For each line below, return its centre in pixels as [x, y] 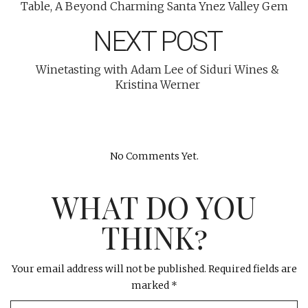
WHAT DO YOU [154, 206]
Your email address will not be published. [109, 268]
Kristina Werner [157, 84]
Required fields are [252, 268]
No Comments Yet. [154, 156]
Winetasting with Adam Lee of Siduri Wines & [157, 69]
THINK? [154, 236]
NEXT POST [157, 41]
